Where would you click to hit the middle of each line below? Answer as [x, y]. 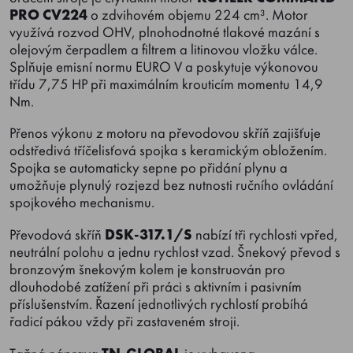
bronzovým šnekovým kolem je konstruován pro [147, 270]
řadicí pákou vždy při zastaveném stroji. [124, 322]
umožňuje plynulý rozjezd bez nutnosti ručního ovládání [171, 186]
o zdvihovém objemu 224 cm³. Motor [198, 15]
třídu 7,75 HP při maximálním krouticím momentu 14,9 [166, 84]
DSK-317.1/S [149, 235]
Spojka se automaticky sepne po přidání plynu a [149, 168]
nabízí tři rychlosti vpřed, [265, 235]
